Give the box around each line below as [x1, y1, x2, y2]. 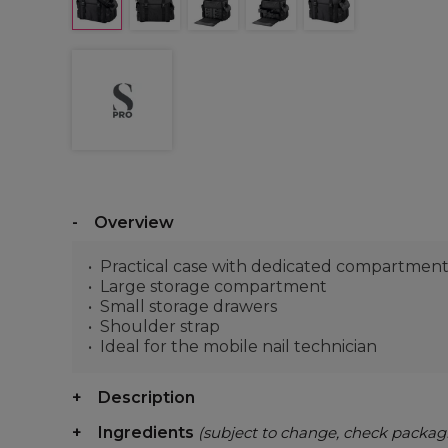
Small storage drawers [100, 297, 277, 316]
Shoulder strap [100, 317, 220, 336]
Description [98, 388, 195, 407]
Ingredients [98, 423, 198, 442]
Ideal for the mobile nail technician [100, 337, 377, 356]
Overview [94, 213, 174, 232]
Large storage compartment [100, 277, 327, 296]
